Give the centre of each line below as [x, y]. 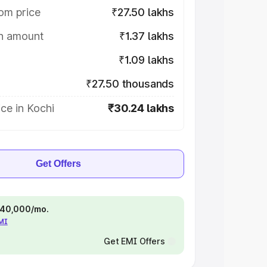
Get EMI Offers [134, 241]
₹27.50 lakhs [143, 12]
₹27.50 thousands [130, 84]
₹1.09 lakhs [146, 60]
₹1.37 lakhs [146, 36]
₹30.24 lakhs [141, 108]
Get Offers [58, 164]
